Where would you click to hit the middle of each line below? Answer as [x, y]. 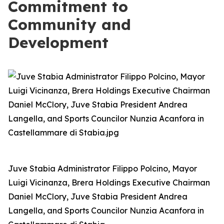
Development [58, 42]
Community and [69, 24]
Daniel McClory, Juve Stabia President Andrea [98, 196]
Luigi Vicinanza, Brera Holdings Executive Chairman [109, 182]
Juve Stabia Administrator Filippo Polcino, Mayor [102, 168]
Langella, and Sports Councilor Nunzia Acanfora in [106, 210]
